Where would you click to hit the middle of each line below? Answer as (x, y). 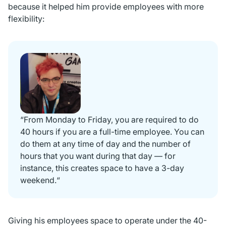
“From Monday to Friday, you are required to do (109, 119)
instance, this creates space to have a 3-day (102, 168)
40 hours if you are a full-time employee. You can (112, 131)
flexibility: (26, 18)
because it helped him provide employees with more (106, 6)
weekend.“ (40, 180)
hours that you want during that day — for (98, 156)
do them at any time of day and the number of (105, 144)
